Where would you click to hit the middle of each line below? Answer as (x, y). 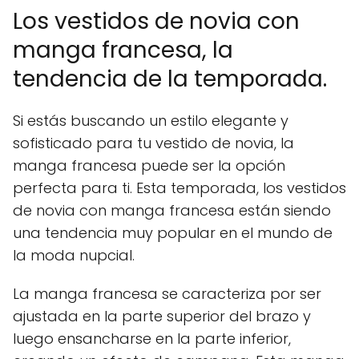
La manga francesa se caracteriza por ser (167, 293)
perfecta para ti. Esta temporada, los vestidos (179, 188)
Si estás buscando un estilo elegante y (151, 120)
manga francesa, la (123, 50)
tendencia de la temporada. (170, 79)
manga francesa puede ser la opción (149, 165)
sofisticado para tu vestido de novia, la (153, 143)
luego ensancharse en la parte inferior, (152, 338)
